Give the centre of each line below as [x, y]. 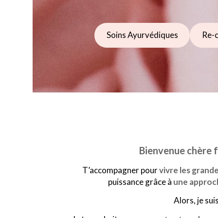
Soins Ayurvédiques [142, 35]
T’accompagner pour [120, 170]
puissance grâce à [140, 182]
